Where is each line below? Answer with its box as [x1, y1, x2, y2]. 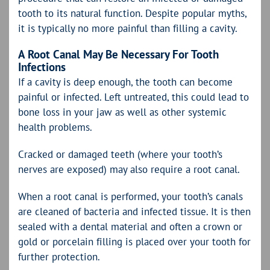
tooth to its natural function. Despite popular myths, [18, 6, 246, 20]
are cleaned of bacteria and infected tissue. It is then [18, 205, 251, 219]
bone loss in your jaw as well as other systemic [18, 105, 227, 119]
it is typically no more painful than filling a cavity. [18, 21, 237, 35]
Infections [18, 59, 66, 74]
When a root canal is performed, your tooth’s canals [18, 190, 243, 204]
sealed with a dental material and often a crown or [18, 220, 242, 234]
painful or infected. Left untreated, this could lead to [18, 90, 249, 104]
